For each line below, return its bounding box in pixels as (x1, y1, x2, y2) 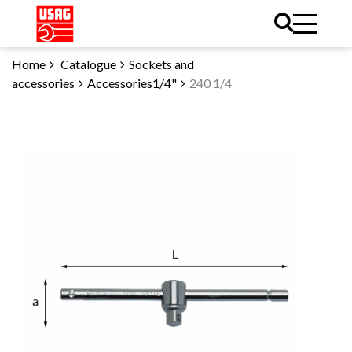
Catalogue (60, 57, 116, 71)
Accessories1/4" (87, 75, 177, 90)
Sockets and (129, 57, 194, 71)
